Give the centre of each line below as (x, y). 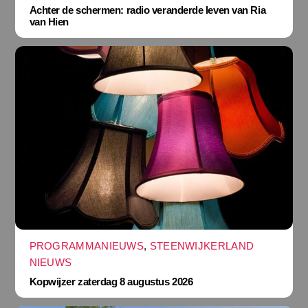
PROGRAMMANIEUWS (87, 245)
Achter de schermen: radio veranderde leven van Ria (147, 10)
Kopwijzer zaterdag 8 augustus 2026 (111, 282)
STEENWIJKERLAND (202, 245)
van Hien (49, 21)
